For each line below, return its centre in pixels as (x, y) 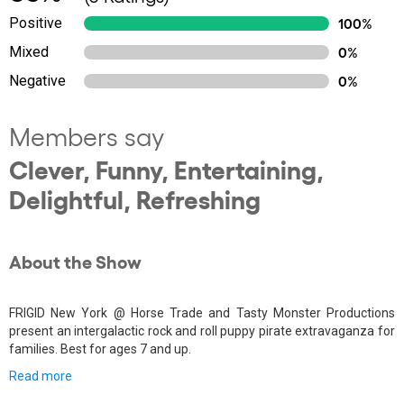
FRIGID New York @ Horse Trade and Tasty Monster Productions (202, 313)
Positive (36, 23)
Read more (41, 376)
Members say (87, 136)
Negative (37, 81)
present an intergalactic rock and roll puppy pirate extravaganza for (202, 331)
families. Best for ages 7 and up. (100, 349)
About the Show (75, 261)
